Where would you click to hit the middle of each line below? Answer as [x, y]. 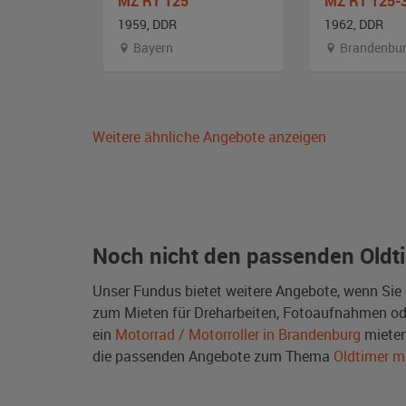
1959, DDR [147, 24]
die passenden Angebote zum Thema [213, 356]
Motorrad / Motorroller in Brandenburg [238, 334]
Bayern [152, 47]
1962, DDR [354, 24]
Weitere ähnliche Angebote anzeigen [209, 136]
